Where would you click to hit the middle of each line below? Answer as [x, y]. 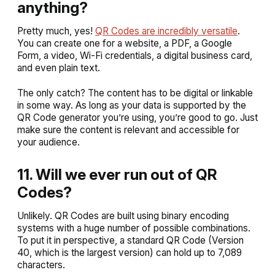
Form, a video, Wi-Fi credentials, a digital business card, [135, 55]
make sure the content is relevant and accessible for [128, 130]
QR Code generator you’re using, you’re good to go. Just [137, 117]
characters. [41, 265]
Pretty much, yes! [56, 31]
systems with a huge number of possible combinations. [134, 228]
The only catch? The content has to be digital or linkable [135, 93]
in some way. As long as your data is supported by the [132, 105]
